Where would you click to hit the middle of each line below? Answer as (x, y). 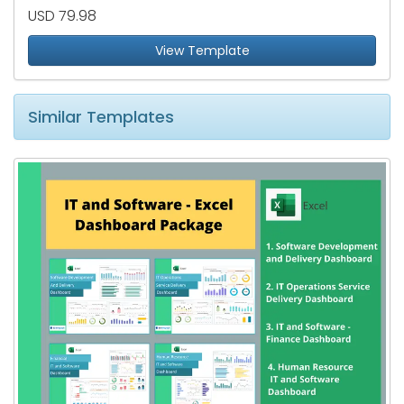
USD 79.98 (62, 16)
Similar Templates (101, 117)
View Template (202, 51)
